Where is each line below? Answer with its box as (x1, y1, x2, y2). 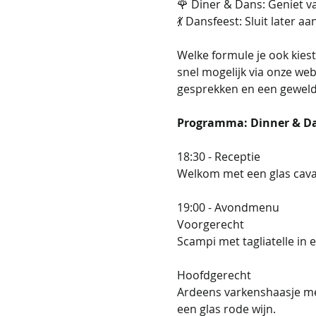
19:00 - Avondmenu (176, 199, 279, 215)
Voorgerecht (176, 216, 244, 232)
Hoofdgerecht (176, 267, 251, 283)
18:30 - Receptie (176, 148, 260, 164)
